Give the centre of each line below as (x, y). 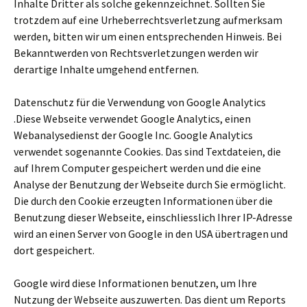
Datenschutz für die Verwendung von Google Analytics (140, 102)
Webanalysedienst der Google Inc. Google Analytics (133, 135)
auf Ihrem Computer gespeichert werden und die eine (137, 168)
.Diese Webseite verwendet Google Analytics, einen (132, 119)
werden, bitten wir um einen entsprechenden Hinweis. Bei (148, 36)
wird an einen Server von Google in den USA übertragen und (151, 234)
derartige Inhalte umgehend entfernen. (106, 69)
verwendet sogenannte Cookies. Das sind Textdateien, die (147, 151)
